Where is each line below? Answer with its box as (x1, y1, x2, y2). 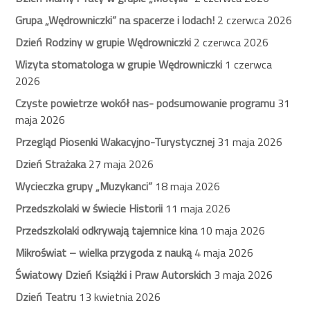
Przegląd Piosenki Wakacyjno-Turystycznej (15, 134, 215, 151)
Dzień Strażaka (15, 156, 86, 173)
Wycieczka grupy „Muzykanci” (15, 178, 153, 195)
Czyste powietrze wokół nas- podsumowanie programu (15, 95, 275, 112)
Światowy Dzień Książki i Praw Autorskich (15, 266, 212, 284)
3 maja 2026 (214, 266, 273, 284)
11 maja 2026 (165, 200, 231, 217)
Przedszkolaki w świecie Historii (15, 200, 163, 217)
